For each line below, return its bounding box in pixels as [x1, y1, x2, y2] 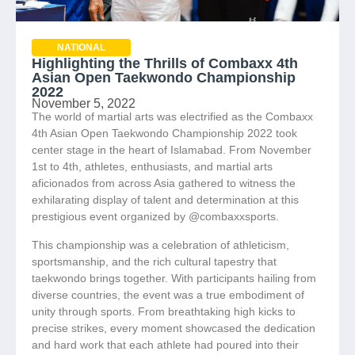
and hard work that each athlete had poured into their [32, 338, 299, 351]
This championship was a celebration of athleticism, [32, 238, 289, 251]
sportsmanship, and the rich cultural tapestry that [32, 254, 277, 268]
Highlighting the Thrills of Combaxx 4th [32, 55, 298, 72]
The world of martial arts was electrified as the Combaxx [32, 110, 313, 124]
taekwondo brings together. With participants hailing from [32, 271, 316, 284]
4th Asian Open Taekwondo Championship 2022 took [32, 127, 297, 140]
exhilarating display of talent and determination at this [32, 193, 299, 207]
